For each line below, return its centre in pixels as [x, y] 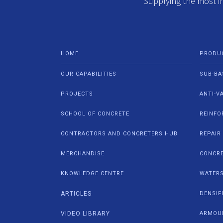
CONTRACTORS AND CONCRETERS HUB [119, 133]
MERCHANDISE [83, 153]
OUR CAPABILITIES [89, 74]
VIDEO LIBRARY [85, 213]
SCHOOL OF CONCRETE [95, 113]
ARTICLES [76, 193]
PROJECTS [77, 94]
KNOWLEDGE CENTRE [92, 173]
